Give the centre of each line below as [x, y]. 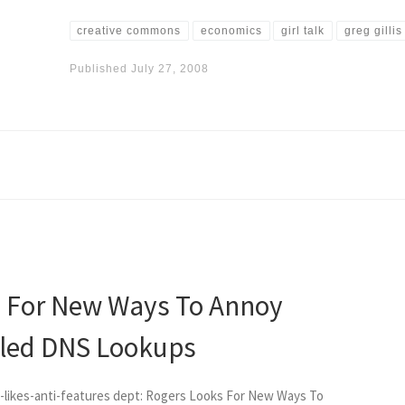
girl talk [303, 31]
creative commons [129, 31]
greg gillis [373, 31]
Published [100, 69]
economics [231, 31]
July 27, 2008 [170, 69]
